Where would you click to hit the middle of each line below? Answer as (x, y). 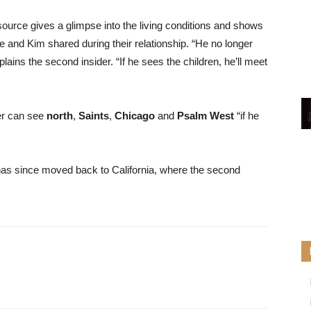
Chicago (135, 116)
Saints (94, 116)
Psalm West (205, 116)
